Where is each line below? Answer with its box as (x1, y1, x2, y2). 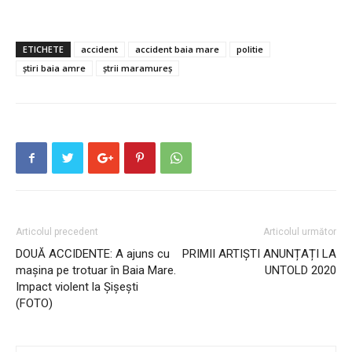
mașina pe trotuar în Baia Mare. (16, 263, 176, 278)
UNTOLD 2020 (265, 263, 336, 278)
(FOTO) (16, 296, 53, 311)
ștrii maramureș (103, 62, 172, 75)
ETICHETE (23, 43, 64, 56)
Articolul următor (263, 226, 336, 238)
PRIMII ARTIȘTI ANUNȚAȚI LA (182, 247, 336, 262)
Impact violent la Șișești (16, 280, 138, 295)
